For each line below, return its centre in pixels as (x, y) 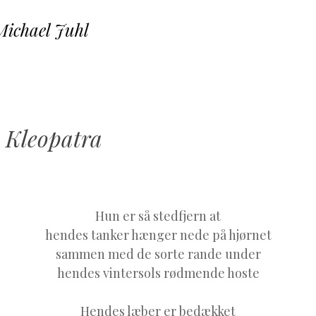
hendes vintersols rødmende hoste (158, 273)
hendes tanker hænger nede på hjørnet (158, 235)
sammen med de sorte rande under (158, 254)
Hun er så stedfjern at (158, 215)
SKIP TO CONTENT (200, 28)
